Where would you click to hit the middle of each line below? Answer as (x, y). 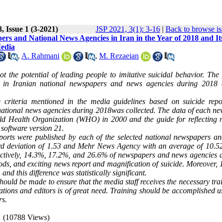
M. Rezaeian (119, 56)
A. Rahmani (40, 56)
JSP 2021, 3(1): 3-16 (128, 29)
